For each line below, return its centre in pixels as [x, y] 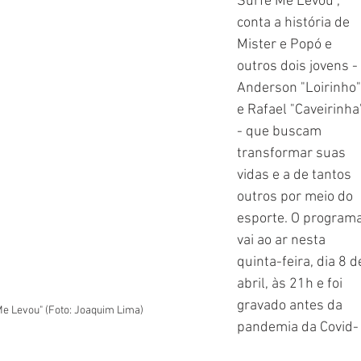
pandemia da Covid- [298, 328]
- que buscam [281, 132]
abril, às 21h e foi [291, 284]
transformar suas [293, 154]
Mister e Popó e [286, 45]
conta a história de [295, 23]
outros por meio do [297, 197]
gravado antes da [291, 306]
